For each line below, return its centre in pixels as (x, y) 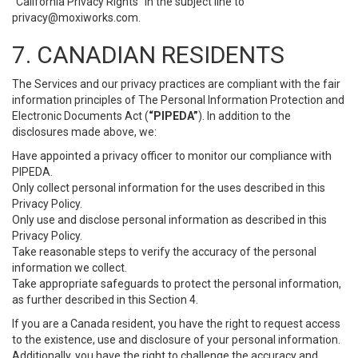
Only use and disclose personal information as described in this (169, 220)
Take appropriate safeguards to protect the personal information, (177, 284)
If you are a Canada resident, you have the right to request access (176, 324)
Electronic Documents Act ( (80, 116)
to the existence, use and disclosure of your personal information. (176, 340)
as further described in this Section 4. (105, 300)
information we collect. (70, 268)
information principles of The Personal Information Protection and (178, 100)
